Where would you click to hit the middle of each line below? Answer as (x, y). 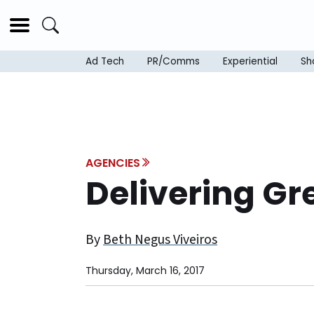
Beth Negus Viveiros (160, 240)
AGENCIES (113, 163)
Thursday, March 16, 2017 (145, 271)
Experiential (250, 62)
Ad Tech (105, 62)
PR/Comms (173, 62)
